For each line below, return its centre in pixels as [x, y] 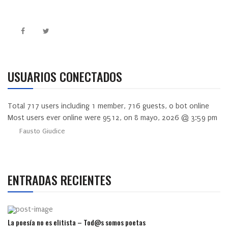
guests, [155, 106]
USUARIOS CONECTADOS [65, 77]
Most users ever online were [55, 118]
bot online [191, 106]
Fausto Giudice [42, 131]
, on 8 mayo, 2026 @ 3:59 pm [168, 118]
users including [65, 106]
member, [112, 106]
